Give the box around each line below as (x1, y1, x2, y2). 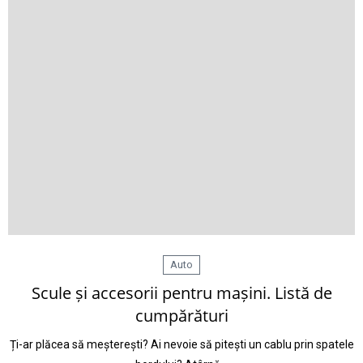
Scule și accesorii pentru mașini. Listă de (31, 282, 332, 304)
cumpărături (135, 305, 228, 327)
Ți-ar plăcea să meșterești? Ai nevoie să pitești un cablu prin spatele (9, 338, 354, 351)
